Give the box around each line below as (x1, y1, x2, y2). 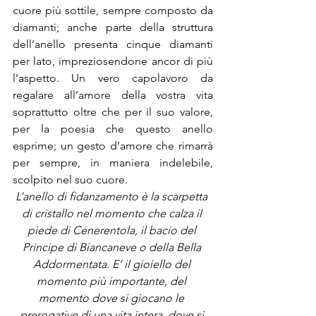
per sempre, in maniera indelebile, (13, 156, 213, 169)
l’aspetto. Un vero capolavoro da (13, 71, 213, 85)
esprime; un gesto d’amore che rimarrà (13, 139, 213, 152)
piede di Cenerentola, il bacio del (27, 224, 199, 237)
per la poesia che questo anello (13, 122, 213, 135)
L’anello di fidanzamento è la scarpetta (16, 190, 210, 203)
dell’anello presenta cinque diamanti (13, 37, 213, 51)
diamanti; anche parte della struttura (13, 20, 213, 34)
